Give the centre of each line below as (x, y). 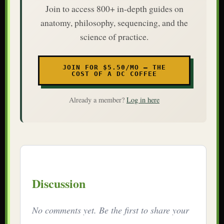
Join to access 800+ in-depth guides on (114, 8)
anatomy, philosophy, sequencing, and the (114, 22)
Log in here (143, 99)
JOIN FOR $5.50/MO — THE (114, 67)
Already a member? (98, 99)
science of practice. (114, 36)
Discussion (58, 183)
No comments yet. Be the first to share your (110, 210)
